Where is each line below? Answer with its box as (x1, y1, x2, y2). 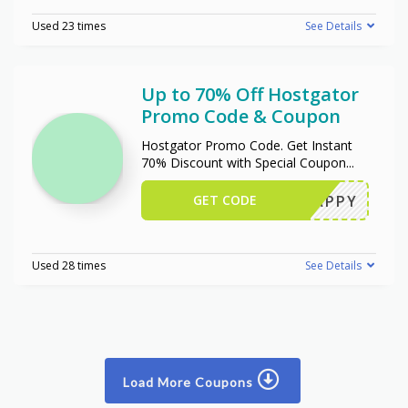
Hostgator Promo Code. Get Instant (141, 136, 352, 154)
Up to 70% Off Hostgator (141, 81, 359, 107)
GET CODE (193, 190, 258, 209)
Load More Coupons (122, 373, 257, 390)
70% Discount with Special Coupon (141, 153, 346, 171)
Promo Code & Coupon (141, 103, 341, 128)
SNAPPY (291, 190, 358, 211)
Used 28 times (32, 257, 106, 273)
